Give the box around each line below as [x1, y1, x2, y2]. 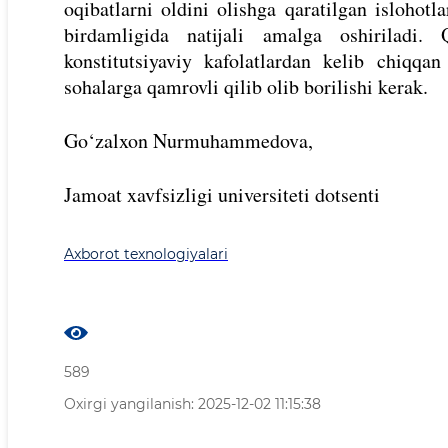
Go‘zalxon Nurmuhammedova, [64, 127, 313, 155]
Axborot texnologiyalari [64, 245, 228, 264]
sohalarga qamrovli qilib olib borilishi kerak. [64, 73, 428, 101]
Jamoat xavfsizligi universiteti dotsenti [64, 181, 380, 209]
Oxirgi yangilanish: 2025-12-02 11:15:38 [64, 395, 321, 414]
